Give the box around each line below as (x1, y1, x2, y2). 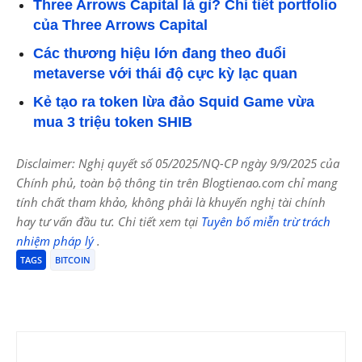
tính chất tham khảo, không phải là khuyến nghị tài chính (16, 193, 326, 210)
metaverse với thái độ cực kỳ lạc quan (33, 65, 297, 82)
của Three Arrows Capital (33, 16, 208, 33)
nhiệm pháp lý (16, 232, 97, 249)
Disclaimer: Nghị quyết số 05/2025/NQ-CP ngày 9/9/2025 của (16, 154, 339, 171)
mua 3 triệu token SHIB (33, 113, 192, 130)
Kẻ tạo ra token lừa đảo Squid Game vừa (33, 93, 314, 110)
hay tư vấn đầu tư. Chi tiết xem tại (16, 213, 201, 229)
